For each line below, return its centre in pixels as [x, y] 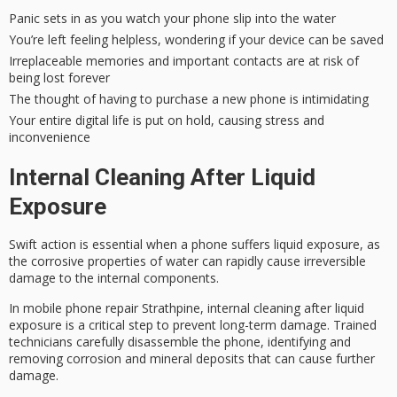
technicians [41, 341]
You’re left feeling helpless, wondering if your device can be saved [196, 39]
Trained [355, 324]
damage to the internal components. [114, 277]
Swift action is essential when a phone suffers [141, 244]
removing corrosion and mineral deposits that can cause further [192, 358]
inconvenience [50, 136]
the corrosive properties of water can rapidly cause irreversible [187, 261]
